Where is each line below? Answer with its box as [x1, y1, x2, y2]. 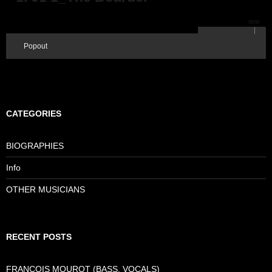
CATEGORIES [6, 108, 61, 118]
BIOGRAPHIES [6, 140, 64, 151]
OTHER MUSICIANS [6, 184, 85, 194]
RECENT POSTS [6, 231, 72, 242]
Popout [24, 41, 47, 50]
